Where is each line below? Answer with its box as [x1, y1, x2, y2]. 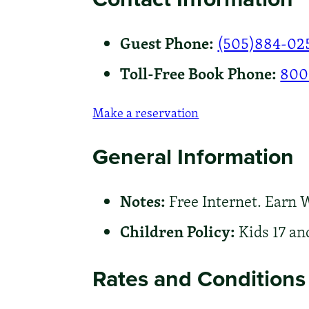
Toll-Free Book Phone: [120, 61, 277, 85]
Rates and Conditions [92, 262, 306, 295]
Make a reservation [92, 104, 199, 122]
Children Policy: [120, 219, 236, 243]
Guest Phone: [120, 30, 215, 54]
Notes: [120, 188, 166, 212]
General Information [92, 140, 295, 173]
